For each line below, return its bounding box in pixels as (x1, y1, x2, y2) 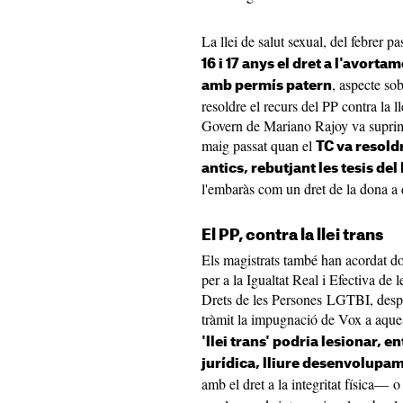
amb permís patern (201, 79, 332, 93)
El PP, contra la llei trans (201, 228, 383, 243)
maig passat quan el (201, 136, 316, 155)
